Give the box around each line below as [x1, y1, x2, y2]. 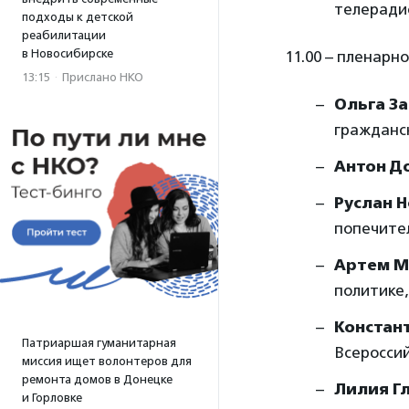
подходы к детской [22, 10, 133, 24]
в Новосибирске [22, 47, 113, 60]
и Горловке [22, 391, 82, 404]
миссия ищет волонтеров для [22, 354, 192, 368]
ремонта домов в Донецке [22, 372, 173, 386]
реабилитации [22, 28, 106, 42]
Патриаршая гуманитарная [22, 336, 176, 350]
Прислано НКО [62, 70, 143, 84]
